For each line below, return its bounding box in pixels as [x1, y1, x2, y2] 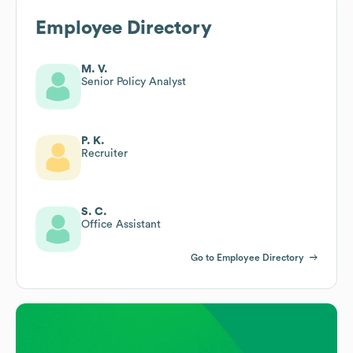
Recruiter [81, 147, 128, 159]
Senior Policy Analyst [81, 76, 186, 87]
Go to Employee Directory [191, 252, 304, 262]
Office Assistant [81, 218, 161, 230]
